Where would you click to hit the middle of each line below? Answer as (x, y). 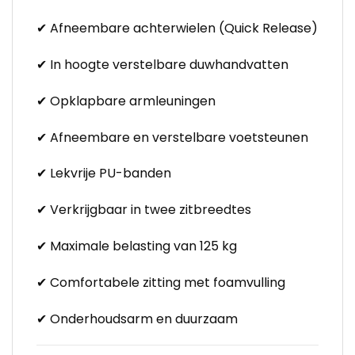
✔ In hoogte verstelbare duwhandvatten (162, 64)
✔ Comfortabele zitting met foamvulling (161, 282)
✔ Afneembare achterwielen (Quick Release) (177, 29)
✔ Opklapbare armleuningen (126, 101)
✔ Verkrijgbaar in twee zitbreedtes (144, 210)
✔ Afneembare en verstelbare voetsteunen (172, 137)
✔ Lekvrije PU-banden (104, 174)
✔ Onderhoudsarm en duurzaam (137, 319)
